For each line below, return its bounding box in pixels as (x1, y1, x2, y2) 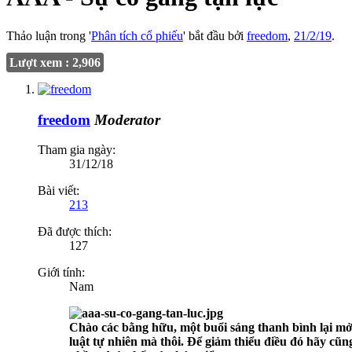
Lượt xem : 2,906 (9, 55, 101, 69)
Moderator (94, 111, 160, 128)
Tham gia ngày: (38, 143, 115, 157)
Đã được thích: (38, 225, 112, 239)
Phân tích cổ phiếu (91, 28, 183, 42)
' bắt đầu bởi (183, 28, 247, 42)
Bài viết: (38, 184, 79, 198)
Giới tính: (38, 266, 85, 280)
